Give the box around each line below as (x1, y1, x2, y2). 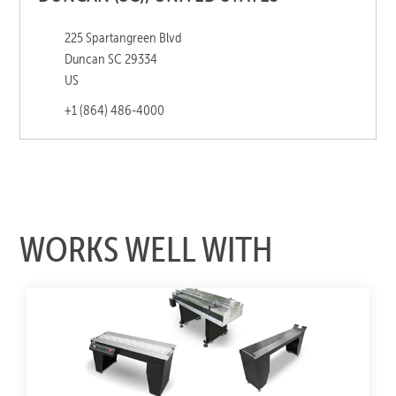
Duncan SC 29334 (65, 50, 158, 68)
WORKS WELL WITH (19, 229, 273, 270)
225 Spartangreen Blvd (65, 29, 183, 47)
